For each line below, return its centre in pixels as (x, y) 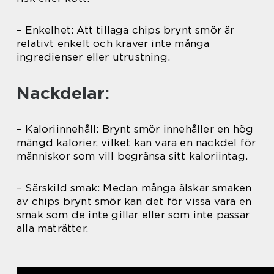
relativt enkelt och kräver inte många (113, 43)
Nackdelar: (63, 93)
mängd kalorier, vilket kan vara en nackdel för (136, 142)
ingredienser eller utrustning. (93, 57)
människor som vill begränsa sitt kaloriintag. (132, 156)
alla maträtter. (52, 228)
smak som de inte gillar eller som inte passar (133, 214)
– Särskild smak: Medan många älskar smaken (134, 187)
